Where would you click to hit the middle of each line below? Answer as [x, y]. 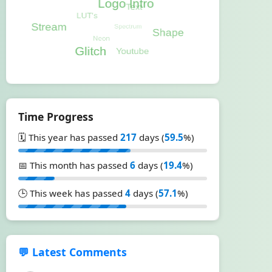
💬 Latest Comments [73, 252]
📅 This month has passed [74, 165]
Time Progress [56, 117]
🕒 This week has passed [72, 193]
